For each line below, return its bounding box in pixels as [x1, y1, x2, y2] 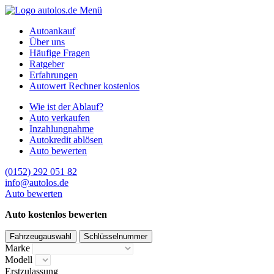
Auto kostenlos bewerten [5, 209, 107, 220]
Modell [5, 254, 32, 265]
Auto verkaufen [29, 113, 90, 123]
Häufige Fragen [29, 48, 90, 58]
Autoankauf [29, 26, 75, 36]
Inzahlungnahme [29, 124, 94, 134]
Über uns [29, 37, 65, 47]
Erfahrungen [29, 70, 78, 80]
